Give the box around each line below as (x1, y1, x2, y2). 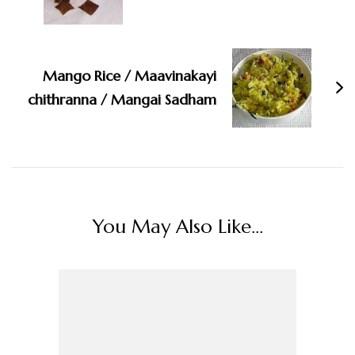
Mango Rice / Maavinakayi (43, 67, 216, 86)
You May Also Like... (92, 215, 263, 239)
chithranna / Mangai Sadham (28, 90, 216, 109)
